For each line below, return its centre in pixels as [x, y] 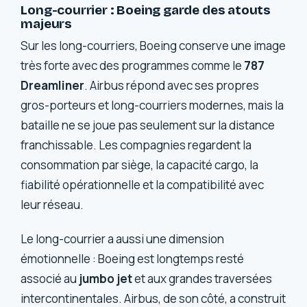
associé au [50, 278]
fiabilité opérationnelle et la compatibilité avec [143, 185]
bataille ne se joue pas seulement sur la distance [148, 125]
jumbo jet [106, 278]
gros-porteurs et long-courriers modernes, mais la [152, 106]
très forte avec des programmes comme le [133, 66]
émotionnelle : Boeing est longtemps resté [133, 258]
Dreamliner [53, 86]
